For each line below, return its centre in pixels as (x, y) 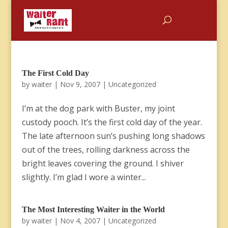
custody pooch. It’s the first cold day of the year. (112, 122)
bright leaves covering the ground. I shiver (103, 163)
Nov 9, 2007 (80, 84)
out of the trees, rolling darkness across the (106, 150)
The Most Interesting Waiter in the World (93, 209)
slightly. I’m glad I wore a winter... (84, 177)
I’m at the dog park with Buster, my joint (98, 108)
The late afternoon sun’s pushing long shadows (113, 136)
